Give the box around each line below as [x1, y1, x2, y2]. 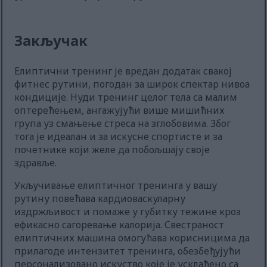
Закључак [14, 30, 88, 51]
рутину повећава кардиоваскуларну [14, 192, 186, 206]
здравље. [14, 156, 57, 170]
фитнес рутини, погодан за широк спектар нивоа [14, 77, 250, 91]
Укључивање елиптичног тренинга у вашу [14, 179, 218, 193]
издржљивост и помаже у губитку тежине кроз [14, 205, 241, 219]
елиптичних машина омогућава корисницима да [14, 231, 250, 245]
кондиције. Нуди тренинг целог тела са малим [14, 91, 238, 104]
